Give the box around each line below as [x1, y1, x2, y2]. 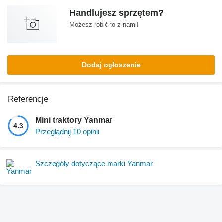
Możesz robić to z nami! [69, 20, 139, 28]
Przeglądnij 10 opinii [35, 127, 99, 136]
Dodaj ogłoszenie [81, 60, 141, 69]
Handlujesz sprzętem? [69, 7, 164, 18]
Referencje [8, 94, 48, 104]
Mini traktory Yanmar [35, 115, 112, 124]
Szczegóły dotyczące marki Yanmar [35, 159, 153, 167]
